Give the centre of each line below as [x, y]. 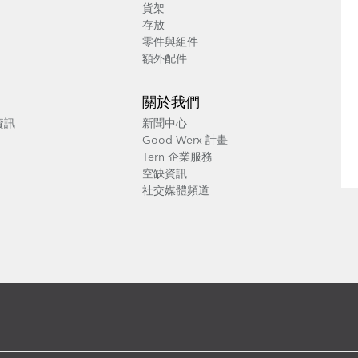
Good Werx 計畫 [185, 140]
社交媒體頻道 [175, 191]
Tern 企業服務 [177, 157]
